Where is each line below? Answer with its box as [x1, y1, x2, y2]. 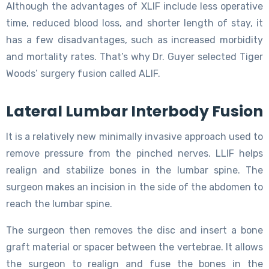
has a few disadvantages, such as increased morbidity [6, 34, 263, 46]
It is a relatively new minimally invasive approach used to [6, 130, 263, 142]
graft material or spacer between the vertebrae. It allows [6, 241, 263, 253]
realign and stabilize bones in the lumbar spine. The [6, 164, 263, 176]
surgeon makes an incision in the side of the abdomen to [6, 181, 263, 193]
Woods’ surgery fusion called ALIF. [6, 67, 160, 79]
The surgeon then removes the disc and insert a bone [6, 224, 263, 236]
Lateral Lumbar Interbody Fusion [6, 100, 263, 122]
